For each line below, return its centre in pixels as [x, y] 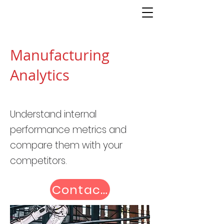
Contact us [88, 189]
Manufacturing [60, 55]
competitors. [38, 161]
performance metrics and [68, 130]
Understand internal [53, 114]
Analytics [40, 75]
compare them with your [66, 145]
